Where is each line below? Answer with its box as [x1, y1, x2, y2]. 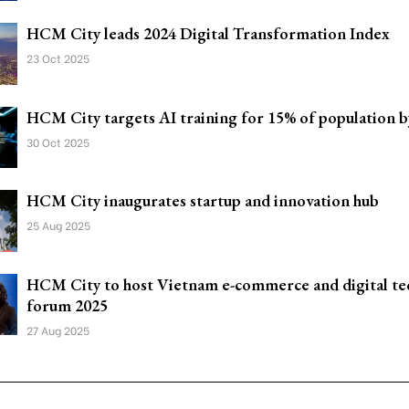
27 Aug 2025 [26, 321, 89, 338]
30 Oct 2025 [26, 133, 89, 150]
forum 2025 [26, 294, 108, 316]
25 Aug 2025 [26, 217, 90, 233]
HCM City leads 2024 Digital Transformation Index [26, 23, 390, 44]
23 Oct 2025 [26, 50, 89, 66]
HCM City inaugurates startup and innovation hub [26, 190, 379, 211]
